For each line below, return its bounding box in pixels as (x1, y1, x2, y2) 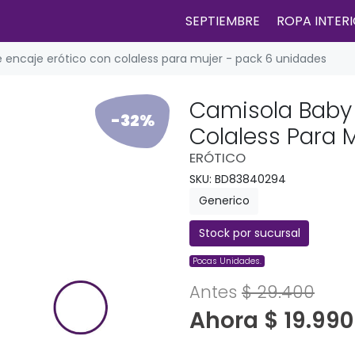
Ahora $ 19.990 (189, 305, 353, 337)
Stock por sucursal (198, 224, 300, 241)
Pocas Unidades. (193, 255, 262, 268)
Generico (198, 193, 250, 209)
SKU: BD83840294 (189, 171, 286, 188)
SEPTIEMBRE (185, 11, 260, 30)
